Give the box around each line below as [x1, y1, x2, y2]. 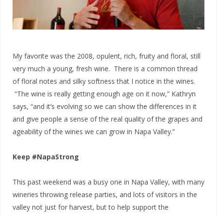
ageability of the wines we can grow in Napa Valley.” [13, 126, 175, 136]
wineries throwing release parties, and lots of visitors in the [13, 189, 197, 199]
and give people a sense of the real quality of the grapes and [13, 114, 202, 124]
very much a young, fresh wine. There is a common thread [13, 63, 198, 73]
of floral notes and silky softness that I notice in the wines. [13, 76, 195, 86]
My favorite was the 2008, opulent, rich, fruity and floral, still [13, 51, 201, 61]
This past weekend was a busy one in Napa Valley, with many [13, 177, 204, 186]
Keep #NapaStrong [13, 152, 79, 161]
